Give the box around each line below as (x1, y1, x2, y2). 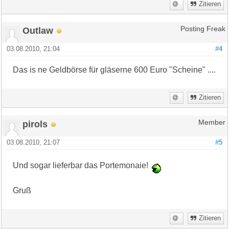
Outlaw (22, 25, 54, 36)
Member (198, 119, 225, 127)
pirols (22, 119, 48, 130)
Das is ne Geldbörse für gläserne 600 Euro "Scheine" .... (13, 65, 216, 75)
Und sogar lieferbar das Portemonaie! (13, 161, 149, 170)
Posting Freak (180, 25, 225, 33)
